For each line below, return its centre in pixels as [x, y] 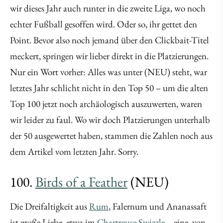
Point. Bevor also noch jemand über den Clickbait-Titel [110, 40]
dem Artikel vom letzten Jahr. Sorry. [74, 152]
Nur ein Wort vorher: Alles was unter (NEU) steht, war [109, 72]
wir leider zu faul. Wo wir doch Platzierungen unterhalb [110, 120]
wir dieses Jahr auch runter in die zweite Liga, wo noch [108, 8]
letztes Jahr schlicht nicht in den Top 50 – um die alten [109, 88]
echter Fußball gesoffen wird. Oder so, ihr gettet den [104, 24]
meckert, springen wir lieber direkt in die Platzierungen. [109, 56]
